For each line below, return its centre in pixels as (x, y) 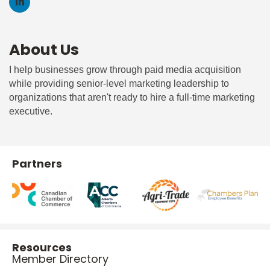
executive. (31, 111)
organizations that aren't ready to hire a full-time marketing (132, 97)
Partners (37, 163)
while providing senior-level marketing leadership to (119, 83)
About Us (44, 49)
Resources (42, 247)
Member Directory (60, 259)
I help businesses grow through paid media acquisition (125, 69)
